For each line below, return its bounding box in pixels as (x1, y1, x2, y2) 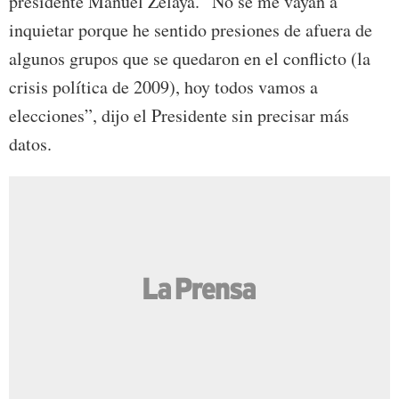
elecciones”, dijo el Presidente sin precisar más (9, 103, 349, 128)
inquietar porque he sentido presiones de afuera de (9, 18, 372, 43)
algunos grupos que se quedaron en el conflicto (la (9, 46, 370, 71)
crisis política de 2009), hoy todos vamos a (9, 75, 318, 100)
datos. (9, 132, 52, 157)
